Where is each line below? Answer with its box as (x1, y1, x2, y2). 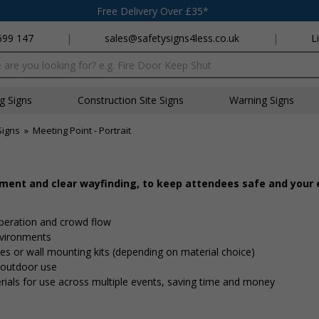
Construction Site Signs (78, 93, 184, 107)
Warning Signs (229, 93, 294, 107)
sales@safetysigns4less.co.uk (105, 31, 240, 45)
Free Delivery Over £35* (97, 4, 209, 18)
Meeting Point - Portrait (33, 124, 131, 137)
